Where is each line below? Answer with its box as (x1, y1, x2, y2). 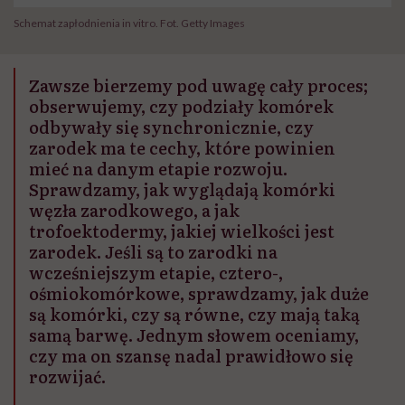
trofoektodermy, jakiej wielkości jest (29, 218, 334, 243)
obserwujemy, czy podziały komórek (29, 93, 334, 118)
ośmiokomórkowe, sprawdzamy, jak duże (29, 280, 369, 306)
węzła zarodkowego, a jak (29, 197, 240, 222)
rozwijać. (29, 363, 106, 389)
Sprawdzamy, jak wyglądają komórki (29, 176, 335, 202)
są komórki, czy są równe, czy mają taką (29, 301, 360, 326)
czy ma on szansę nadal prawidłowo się (29, 343, 353, 368)
